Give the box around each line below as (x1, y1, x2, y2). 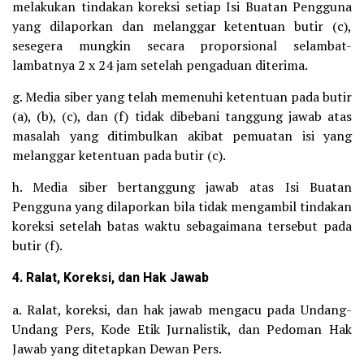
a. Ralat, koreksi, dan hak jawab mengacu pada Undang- (12, 301, 352, 318)
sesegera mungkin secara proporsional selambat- (12, 37, 352, 54)
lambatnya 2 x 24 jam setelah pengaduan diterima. (12, 56, 308, 74)
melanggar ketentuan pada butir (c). (12, 146, 226, 164)
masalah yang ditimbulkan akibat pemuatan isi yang (12, 127, 352, 145)
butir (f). (12, 236, 63, 254)
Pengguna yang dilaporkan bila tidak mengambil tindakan (12, 197, 352, 215)
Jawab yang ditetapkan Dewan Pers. (12, 340, 222, 357)
